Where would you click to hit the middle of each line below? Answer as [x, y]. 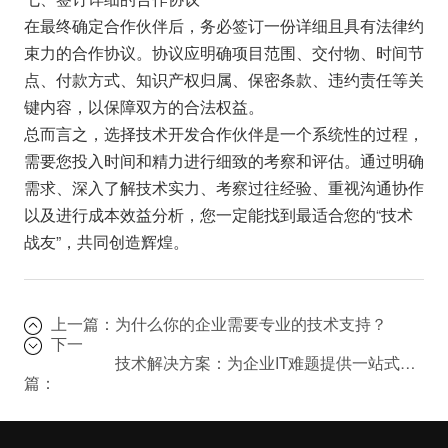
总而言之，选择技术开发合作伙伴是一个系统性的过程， [223, 132]
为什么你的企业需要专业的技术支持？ [251, 322]
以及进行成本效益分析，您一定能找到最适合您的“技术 [218, 213]
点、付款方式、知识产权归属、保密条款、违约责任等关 [223, 78]
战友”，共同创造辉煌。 [106, 240]
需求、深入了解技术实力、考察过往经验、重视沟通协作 [223, 186]
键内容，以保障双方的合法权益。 [143, 105]
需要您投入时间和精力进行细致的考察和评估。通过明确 [223, 159]
